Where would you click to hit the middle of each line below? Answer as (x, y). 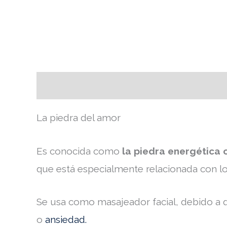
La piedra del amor (79, 118)
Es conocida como (79, 151)
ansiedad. (66, 220)
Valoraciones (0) (143, 85)
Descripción (64, 85)
